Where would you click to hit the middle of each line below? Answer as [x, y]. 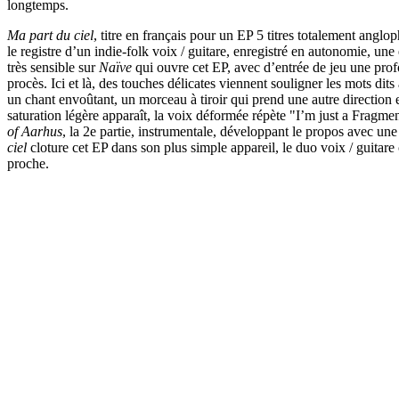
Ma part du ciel [50, 35]
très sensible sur [53, 67]
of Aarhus [35, 131]
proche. [28, 163]
